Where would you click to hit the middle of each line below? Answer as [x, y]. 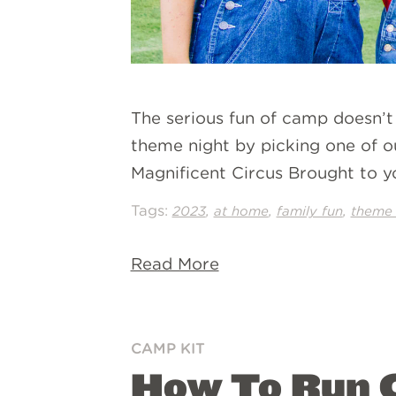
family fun [309, 211]
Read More [175, 264]
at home [241, 211]
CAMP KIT [168, 348]
